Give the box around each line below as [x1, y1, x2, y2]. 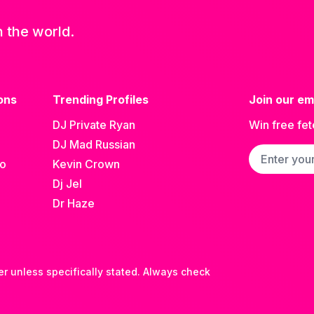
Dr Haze [52, 196, 95, 211]
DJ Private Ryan [52, 118, 135, 132]
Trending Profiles [52, 93, 149, 107]
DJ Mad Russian [52, 137, 135, 152]
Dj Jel [52, 177, 82, 191]
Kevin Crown [52, 157, 120, 172]
